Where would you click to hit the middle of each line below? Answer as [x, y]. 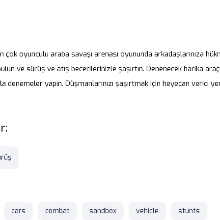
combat [57, 211]
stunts [189, 211]
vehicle [147, 211]
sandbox [103, 211]
